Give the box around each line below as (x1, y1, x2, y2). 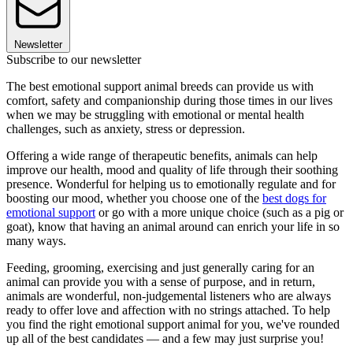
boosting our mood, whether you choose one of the (6, 191, 262, 205)
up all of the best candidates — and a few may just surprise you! (6, 331, 324, 345)
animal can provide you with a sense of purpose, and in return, (6, 274, 315, 288)
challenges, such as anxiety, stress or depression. (6, 121, 245, 136)
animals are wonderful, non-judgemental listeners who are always (6, 288, 331, 303)
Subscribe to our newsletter (6, 52, 141, 66)
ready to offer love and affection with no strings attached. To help (6, 303, 330, 317)
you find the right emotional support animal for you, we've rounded (6, 317, 340, 331)
